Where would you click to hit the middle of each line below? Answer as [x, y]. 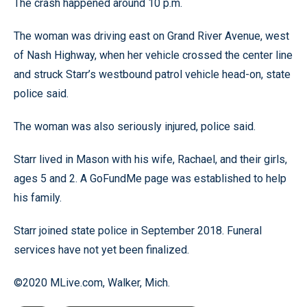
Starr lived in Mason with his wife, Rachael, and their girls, [150, 159]
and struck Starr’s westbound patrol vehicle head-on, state [152, 74]
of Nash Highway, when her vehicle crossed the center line [153, 55]
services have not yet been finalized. [101, 249]
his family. [38, 197]
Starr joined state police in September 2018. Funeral [138, 230]
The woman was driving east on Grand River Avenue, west [151, 36]
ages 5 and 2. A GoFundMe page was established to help [150, 178]
